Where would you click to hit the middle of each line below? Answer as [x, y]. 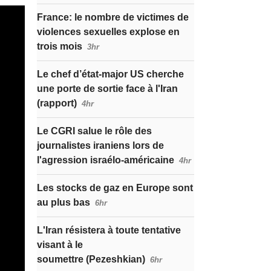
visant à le [60, 245]
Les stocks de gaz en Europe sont [115, 188]
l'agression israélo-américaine [106, 160]
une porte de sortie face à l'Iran [107, 89]
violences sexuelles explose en [108, 32]
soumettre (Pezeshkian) [91, 259]
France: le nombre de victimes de [113, 17]
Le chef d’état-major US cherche [110, 74]
